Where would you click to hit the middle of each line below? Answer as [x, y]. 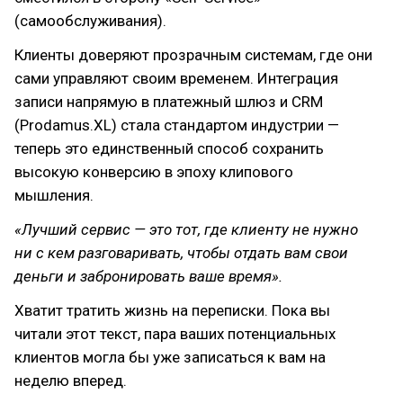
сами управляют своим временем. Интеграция [176, 78]
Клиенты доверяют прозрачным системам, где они [193, 55]
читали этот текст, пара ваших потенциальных [175, 334]
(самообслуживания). [90, 21]
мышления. [54, 195]
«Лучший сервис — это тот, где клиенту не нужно [186, 229]
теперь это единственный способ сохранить [169, 148]
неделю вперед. [71, 381]
